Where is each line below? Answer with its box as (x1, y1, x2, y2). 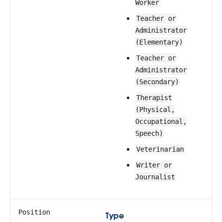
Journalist (135, 173, 175, 181)
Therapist (136, 94, 172, 102)
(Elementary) (135, 38, 183, 46)
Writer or (136, 161, 172, 169)
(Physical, (135, 106, 175, 113)
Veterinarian (136, 145, 184, 153)
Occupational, (135, 117, 187, 125)
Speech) (135, 129, 163, 137)
